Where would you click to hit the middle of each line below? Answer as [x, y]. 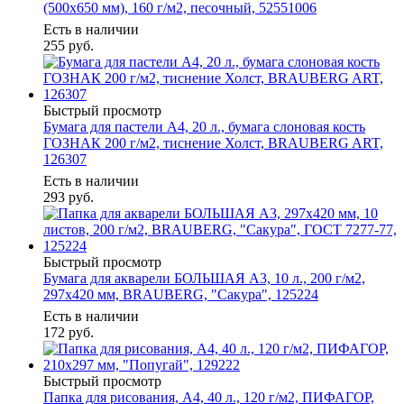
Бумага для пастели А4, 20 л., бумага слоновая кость [204, 127]
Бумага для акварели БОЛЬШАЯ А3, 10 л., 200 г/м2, [204, 279]
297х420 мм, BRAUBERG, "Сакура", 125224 [181, 295]
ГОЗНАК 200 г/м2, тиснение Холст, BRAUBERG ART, [213, 143]
